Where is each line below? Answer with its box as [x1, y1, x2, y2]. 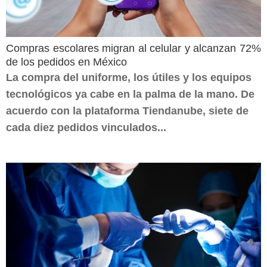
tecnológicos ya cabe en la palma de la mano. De [6, 88, 254, 100]
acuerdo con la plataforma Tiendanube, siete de [6, 105, 249, 117]
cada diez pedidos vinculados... [6, 122, 166, 133]
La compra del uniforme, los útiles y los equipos [6, 72, 252, 83]
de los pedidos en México [6, 56, 127, 68]
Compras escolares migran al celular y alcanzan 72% [6, 42, 261, 54]
